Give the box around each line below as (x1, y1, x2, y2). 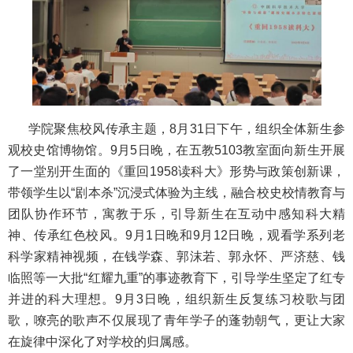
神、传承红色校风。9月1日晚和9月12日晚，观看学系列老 (8, 229, 345, 243)
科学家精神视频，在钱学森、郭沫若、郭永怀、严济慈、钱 (8, 250, 345, 264)
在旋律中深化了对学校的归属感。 (8, 335, 197, 349)
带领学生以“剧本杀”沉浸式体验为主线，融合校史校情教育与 (8, 186, 345, 200)
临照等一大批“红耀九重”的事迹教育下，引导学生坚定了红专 (8, 271, 345, 285)
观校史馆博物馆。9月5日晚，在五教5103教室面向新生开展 (8, 143, 345, 158)
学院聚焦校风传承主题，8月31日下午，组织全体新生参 (28, 122, 346, 136)
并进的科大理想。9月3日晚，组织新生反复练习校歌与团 (8, 292, 345, 307)
